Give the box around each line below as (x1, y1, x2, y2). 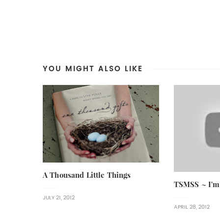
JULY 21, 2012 (43, 194, 75, 200)
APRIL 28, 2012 (173, 204, 210, 210)
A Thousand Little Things (43, 171, 131, 179)
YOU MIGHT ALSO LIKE (43, 64, 143, 72)
